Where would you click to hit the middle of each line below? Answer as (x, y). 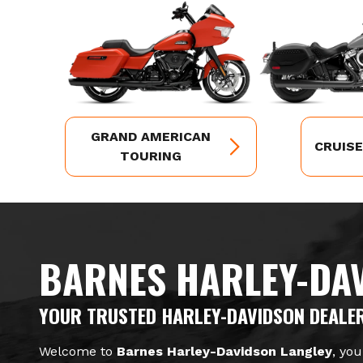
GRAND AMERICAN (151, 136)
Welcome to (78, 351)
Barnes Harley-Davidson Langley (224, 351)
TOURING (151, 156)
